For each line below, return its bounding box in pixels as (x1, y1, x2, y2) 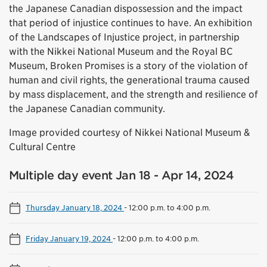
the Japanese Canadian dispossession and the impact (9, 3, 243, 15)
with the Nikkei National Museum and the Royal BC (9, 46, 233, 58)
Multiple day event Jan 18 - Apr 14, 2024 (9, 169, 234, 183)
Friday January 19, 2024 (26, 234, 113, 244)
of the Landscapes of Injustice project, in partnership (9, 32, 240, 44)
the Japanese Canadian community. (9, 103, 165, 115)
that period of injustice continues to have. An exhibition (9, 17, 252, 29)
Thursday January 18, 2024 (26, 203, 124, 213)
